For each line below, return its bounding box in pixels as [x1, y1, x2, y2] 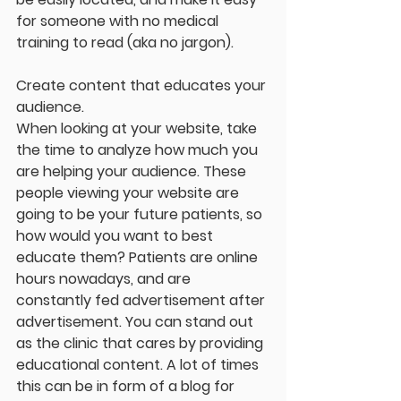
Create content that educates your [16, 75, 269, 97]
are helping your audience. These [16, 161, 250, 183]
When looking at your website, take [16, 118, 260, 140]
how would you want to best [16, 226, 217, 247]
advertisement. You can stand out [16, 311, 257, 333]
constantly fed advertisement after [16, 290, 269, 311]
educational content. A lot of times [16, 354, 262, 376]
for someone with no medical [16, 11, 222, 32]
